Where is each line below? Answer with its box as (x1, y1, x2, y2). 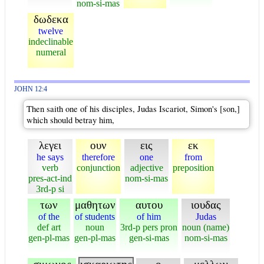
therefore (82, 152, 115, 162)
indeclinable (28, 37, 73, 47)
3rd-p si (36, 184, 64, 194)
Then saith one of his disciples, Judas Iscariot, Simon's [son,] (27, 103, 240, 114)
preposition (173, 163, 214, 173)
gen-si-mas (128, 233, 169, 243)
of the (38, 212, 60, 222)
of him (137, 212, 161, 222)
